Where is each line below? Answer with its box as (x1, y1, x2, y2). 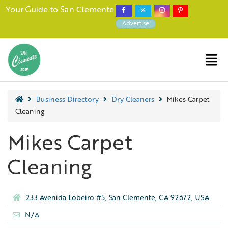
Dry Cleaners (111, 96, 154, 103)
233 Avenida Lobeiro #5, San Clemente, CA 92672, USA (26, 194, 209, 202)
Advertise (122, 21, 149, 27)
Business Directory (36, 96, 99, 103)
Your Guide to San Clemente (5, 6, 114, 14)
